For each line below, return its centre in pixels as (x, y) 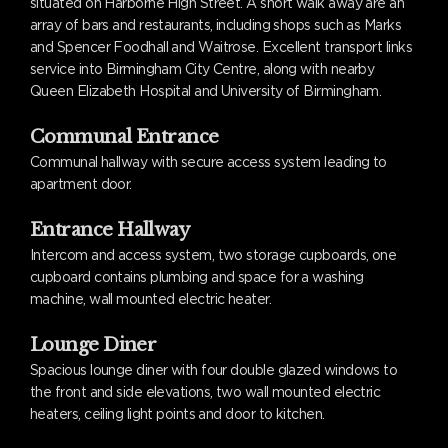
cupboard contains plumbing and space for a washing (197, 277)
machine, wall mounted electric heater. (151, 299)
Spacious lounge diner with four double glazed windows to (214, 370)
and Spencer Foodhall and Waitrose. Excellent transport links (221, 47)
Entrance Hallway (110, 230)
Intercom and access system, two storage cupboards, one (213, 255)
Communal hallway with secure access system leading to (208, 162)
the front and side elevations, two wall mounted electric (205, 392)
